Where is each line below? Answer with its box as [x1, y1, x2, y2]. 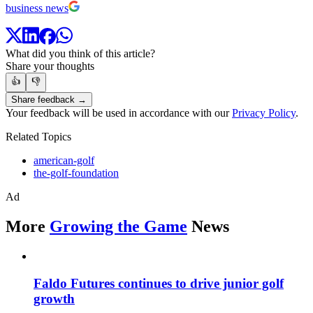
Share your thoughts [6, 60, 94, 73]
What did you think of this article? [6, 48, 155, 60]
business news [6, 1, 68, 14]
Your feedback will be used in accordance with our [6, 107, 232, 119]
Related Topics [6, 131, 71, 143]
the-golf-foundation [34, 167, 119, 180]
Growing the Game [50, 217, 187, 236]
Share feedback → [11, 94, 87, 105]
